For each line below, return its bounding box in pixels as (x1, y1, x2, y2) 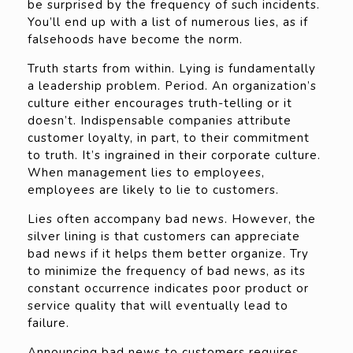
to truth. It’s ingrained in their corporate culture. (28, 147, 321, 164)
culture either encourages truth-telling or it (28, 95, 292, 112)
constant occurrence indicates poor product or (28, 281, 309, 297)
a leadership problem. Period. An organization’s (28, 78, 317, 95)
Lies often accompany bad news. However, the (28, 211, 316, 228)
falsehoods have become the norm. (28, 32, 243, 48)
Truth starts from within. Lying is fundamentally (28, 61, 316, 77)
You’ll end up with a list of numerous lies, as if (28, 14, 308, 31)
